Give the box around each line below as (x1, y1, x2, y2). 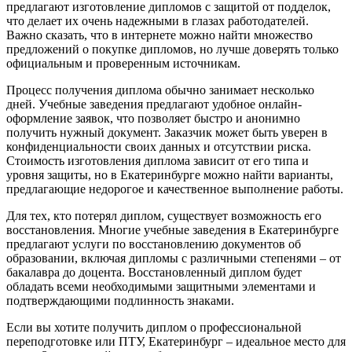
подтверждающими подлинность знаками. (6, 293, 234, 307)
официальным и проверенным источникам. (6, 56, 240, 70)
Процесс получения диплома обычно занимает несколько (6, 82, 314, 97)
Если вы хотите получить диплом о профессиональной (6, 320, 302, 334)
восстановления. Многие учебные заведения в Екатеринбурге (6, 222, 339, 236)
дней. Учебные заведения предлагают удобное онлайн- (6, 97, 302, 111)
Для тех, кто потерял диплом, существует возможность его (6, 208, 321, 222)
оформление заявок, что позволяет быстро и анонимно (6, 111, 300, 125)
